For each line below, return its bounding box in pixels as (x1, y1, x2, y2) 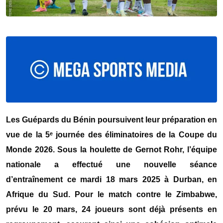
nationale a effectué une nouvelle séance (6, 160, 217, 169)
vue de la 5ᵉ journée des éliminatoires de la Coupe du (6, 130, 217, 139)
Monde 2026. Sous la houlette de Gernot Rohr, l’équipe (6, 145, 217, 154)
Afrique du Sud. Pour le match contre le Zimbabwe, (6, 190, 217, 199)
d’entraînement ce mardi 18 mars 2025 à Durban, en (6, 175, 217, 184)
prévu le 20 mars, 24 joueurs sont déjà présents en (6, 205, 217, 214)
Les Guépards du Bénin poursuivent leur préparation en (6, 115, 217, 124)
